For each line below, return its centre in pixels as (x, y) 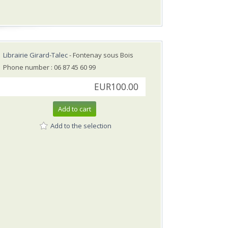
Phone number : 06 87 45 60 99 (49, 67)
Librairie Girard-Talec (35, 55)
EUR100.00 (116, 87)
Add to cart (75, 109)
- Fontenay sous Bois (101, 55)
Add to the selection (81, 125)
